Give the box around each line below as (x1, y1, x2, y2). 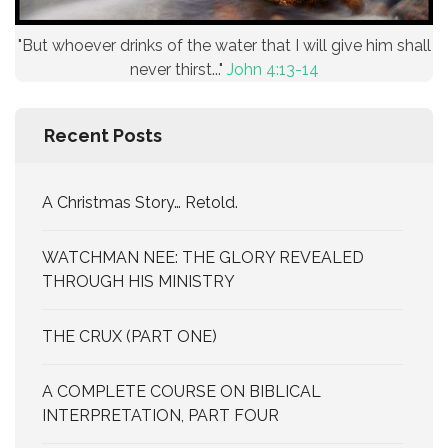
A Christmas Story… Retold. (42, 192, 238, 212)
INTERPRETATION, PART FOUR (42, 405, 279, 425)
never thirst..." (129, 59, 227, 79)
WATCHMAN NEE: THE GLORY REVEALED (42, 247, 364, 267)
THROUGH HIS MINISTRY (42, 271, 235, 291)
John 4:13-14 (226, 59, 319, 79)
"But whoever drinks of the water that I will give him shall (17, 35, 431, 55)
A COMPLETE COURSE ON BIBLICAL (42, 381, 321, 401)
